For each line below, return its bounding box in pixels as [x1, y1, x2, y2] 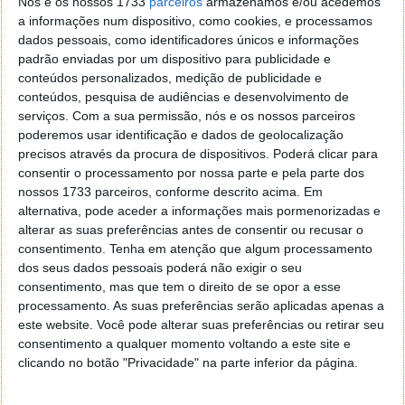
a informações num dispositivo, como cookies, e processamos [18, 13, 372, 28]
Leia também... [23, 15, 139, 52]
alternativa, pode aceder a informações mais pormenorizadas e [18, 202, 381, 218]
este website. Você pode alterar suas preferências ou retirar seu [18, 316, 384, 332]
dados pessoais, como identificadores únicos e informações [18, 32, 359, 47]
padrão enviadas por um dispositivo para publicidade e [18, 51, 331, 66]
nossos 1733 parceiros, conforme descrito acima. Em [18, 184, 323, 199]
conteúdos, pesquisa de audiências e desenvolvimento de [18, 89, 349, 104]
